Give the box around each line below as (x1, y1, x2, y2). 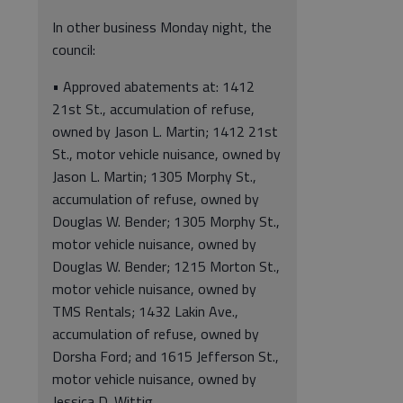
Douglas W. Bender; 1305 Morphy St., (52, 210, 280, 232)
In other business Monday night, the (52, 16, 272, 38)
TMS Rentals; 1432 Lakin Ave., (52, 300, 238, 322)
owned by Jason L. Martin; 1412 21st (52, 121, 278, 142)
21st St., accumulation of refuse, (52, 98, 255, 120)
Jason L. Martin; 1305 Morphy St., (52, 166, 256, 187)
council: (52, 39, 95, 60)
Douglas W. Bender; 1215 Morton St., (52, 255, 280, 277)
